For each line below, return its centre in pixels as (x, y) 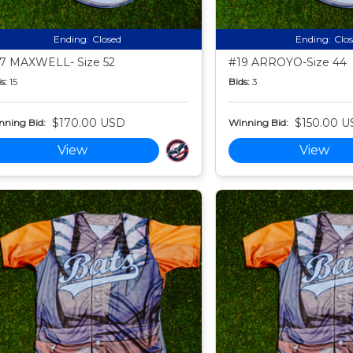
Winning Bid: (258, 123)
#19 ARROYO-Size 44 (287, 62)
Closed (106, 39)
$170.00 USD (88, 123)
